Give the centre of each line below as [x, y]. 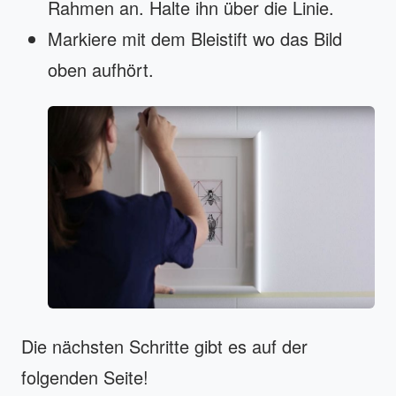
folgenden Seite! [85, 377]
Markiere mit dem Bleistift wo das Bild [195, 38]
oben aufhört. [101, 69]
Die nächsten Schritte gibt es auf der [164, 346]
